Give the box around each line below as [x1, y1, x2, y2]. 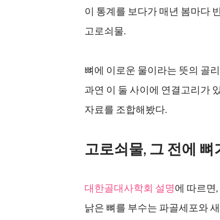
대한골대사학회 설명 [84, 181, 175, 193]
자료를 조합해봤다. [84, 103, 167, 115]
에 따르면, [175, 181, 218, 193]
